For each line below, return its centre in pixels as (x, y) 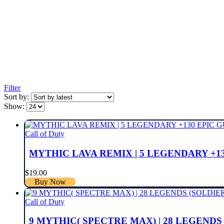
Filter (12, 88)
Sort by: (17, 97)
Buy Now (50, 181)
